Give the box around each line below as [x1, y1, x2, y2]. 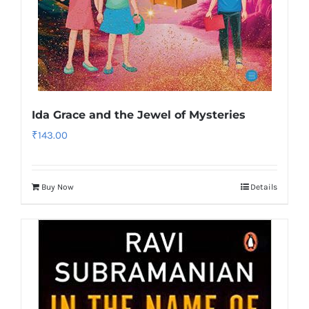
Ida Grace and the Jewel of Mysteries [32, 108, 246, 121]
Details [250, 182, 277, 192]
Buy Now [41, 182, 74, 192]
